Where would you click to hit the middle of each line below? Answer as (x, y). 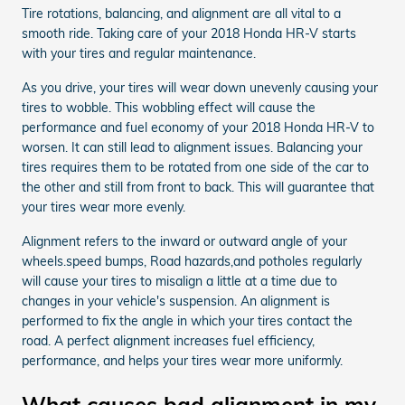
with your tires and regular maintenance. (139, 53)
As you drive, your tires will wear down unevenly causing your (200, 87)
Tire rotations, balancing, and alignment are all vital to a (181, 13)
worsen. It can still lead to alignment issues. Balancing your (192, 147)
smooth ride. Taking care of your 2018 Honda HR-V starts (189, 33)
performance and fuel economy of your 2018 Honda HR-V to (198, 127)
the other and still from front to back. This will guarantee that (198, 187)
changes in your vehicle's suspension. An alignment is (176, 301)
